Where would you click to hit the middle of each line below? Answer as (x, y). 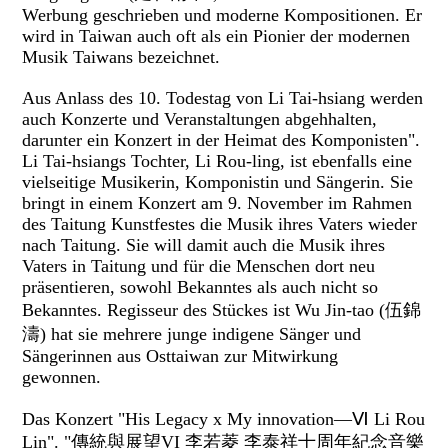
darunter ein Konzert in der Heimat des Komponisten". (221, 140)
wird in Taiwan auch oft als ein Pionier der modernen (216, 36)
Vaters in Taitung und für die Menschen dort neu (199, 266)
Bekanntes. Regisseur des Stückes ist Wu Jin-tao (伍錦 (222, 310)
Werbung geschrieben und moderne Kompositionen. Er (222, 15)
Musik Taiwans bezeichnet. (124, 57)
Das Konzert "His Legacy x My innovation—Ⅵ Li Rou (224, 419)
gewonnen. (64, 377)
